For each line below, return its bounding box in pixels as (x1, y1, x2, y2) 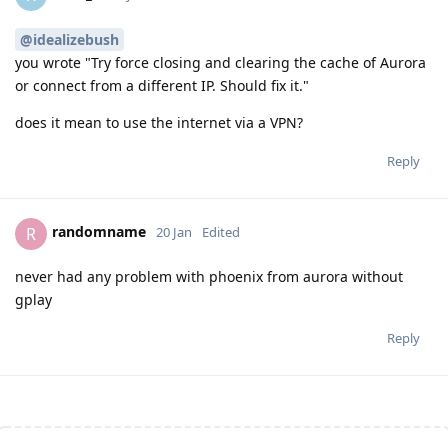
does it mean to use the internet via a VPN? (15, 112, 303, 132)
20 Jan (156, 223, 192, 242)
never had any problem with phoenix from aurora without (15, 266, 403, 286)
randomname (52, 222, 146, 242)
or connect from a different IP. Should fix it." (15, 75, 309, 95)
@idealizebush (20, 29, 119, 49)
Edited (202, 223, 240, 242)
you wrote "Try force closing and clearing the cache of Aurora (15, 52, 426, 72)
